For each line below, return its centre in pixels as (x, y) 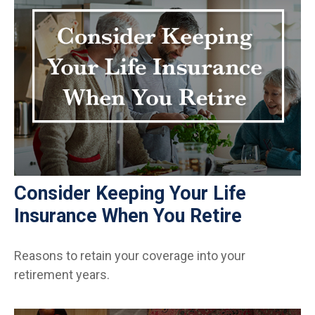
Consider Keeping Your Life (130, 193)
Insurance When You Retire (128, 216)
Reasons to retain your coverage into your (130, 255)
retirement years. (62, 274)
